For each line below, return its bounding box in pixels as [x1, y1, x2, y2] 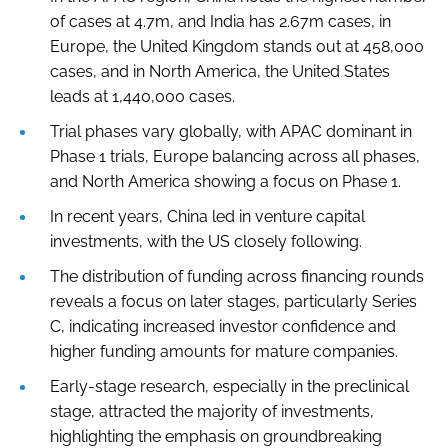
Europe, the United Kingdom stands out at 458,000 [50, 36, 424, 56]
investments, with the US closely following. [50, 231, 362, 251]
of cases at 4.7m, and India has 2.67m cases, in [50, 11, 391, 31]
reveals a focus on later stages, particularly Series [50, 291, 417, 311]
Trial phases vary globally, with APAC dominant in [50, 121, 412, 141]
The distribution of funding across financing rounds [50, 266, 424, 286]
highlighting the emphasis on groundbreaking [50, 426, 382, 446]
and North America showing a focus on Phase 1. [50, 171, 401, 191]
